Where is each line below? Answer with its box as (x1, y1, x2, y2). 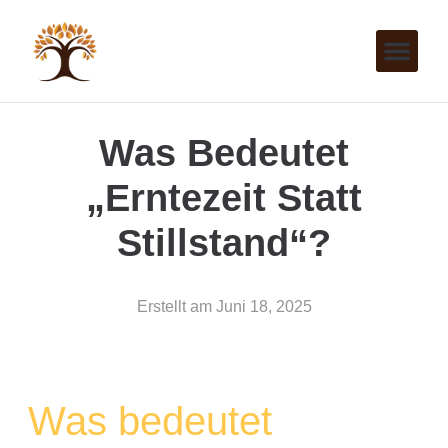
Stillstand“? (117, 221, 331, 264)
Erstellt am (136, 297, 212, 315)
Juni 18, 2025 (215, 297, 312, 315)
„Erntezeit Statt (86, 176, 362, 219)
